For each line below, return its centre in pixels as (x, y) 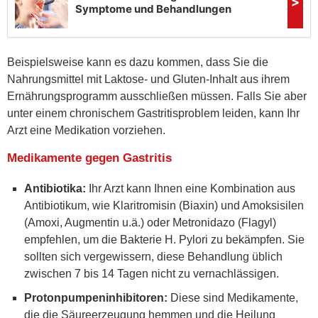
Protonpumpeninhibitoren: (96, 297)
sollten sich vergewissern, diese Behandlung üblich (153, 256)
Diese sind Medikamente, (233, 297)
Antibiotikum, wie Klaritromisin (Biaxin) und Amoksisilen (164, 205)
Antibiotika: (55, 188)
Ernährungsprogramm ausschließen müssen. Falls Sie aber (157, 96)
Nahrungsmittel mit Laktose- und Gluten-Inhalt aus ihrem (148, 79)
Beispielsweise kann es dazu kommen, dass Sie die (138, 62)
